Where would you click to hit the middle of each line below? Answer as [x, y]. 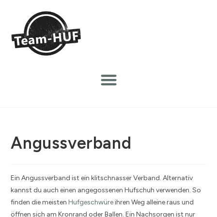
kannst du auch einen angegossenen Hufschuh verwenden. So [106, 190]
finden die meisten [40, 202]
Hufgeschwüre [91, 202]
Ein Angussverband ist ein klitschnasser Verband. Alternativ [102, 178]
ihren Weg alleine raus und [154, 202]
